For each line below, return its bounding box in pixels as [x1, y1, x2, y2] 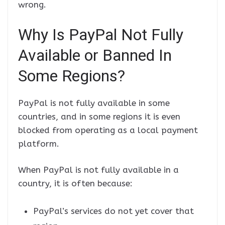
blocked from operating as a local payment [18, 125, 198, 135]
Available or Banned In [18, 45, 172, 65]
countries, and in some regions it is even [18, 111, 180, 122]
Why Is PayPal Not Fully [18, 25, 183, 44]
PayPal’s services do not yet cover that [33, 205, 194, 216]
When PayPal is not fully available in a [18, 165, 179, 175]
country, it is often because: [18, 178, 133, 189]
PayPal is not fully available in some [18, 97, 170, 108]
